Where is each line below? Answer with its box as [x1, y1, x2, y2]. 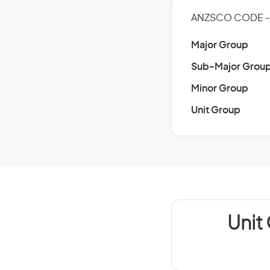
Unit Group [191, 105, 240, 115]
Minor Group [191, 84, 248, 93]
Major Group [191, 40, 248, 50]
